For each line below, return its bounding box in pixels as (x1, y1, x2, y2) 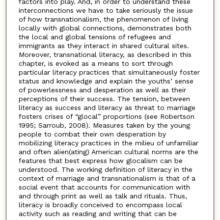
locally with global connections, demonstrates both (18, 24, 192, 32)
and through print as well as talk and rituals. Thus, (18, 192, 187, 200)
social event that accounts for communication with (18, 183, 190, 191)
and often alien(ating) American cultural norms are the (18, 147, 198, 156)
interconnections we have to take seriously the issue (18, 6, 193, 14)
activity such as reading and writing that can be (18, 209, 177, 218)
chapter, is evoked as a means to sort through (18, 59, 173, 67)
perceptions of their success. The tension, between (18, 94, 190, 103)
